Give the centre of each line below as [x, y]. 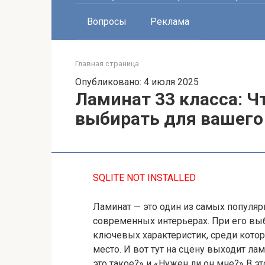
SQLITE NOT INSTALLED [144, 178]
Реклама [170, 22]
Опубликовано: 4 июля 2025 [137, 82]
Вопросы [107, 22]
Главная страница [107, 64]
